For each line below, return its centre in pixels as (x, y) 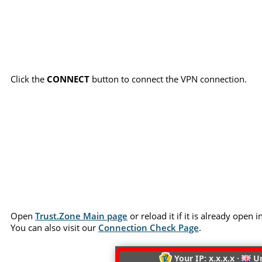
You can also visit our (55, 227)
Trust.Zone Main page (82, 216)
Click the (29, 79)
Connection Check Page (149, 227)
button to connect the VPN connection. (168, 79)
